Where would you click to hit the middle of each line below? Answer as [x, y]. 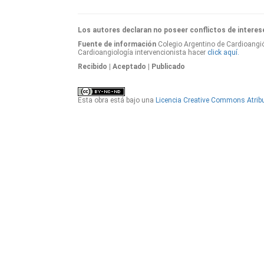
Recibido [93, 67]
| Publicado [166, 67]
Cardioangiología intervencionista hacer [143, 52]
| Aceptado [128, 67]
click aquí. [223, 52]
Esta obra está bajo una [117, 100]
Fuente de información [117, 44]
